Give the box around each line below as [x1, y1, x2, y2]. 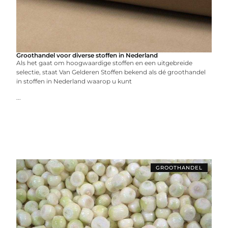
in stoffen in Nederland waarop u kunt [16, 77, 132, 85]
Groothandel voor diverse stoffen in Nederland [16, 51, 158, 59]
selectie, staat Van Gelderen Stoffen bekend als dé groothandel [16, 68, 206, 76]
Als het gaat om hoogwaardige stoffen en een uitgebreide [16, 59, 193, 67]
